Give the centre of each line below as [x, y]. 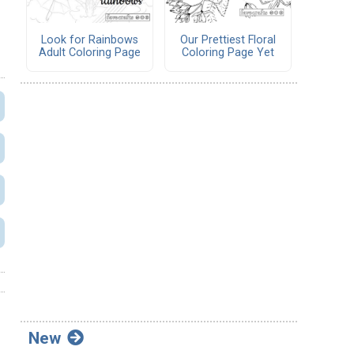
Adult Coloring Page [90, 53]
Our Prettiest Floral [228, 40]
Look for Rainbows [90, 40]
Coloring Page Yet [228, 53]
